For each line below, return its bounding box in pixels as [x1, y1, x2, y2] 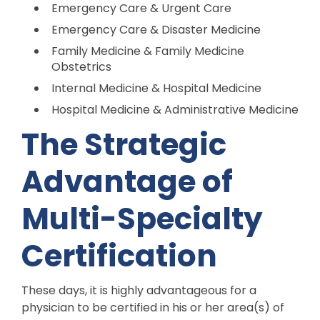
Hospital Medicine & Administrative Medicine [51, 101, 299, 118]
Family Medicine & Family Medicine [51, 42, 244, 59]
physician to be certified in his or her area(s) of [21, 299, 284, 316]
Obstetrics [51, 58, 111, 75]
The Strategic [21, 123, 226, 166]
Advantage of [21, 160, 233, 203]
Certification [21, 234, 217, 277]
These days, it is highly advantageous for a [21, 282, 256, 299]
